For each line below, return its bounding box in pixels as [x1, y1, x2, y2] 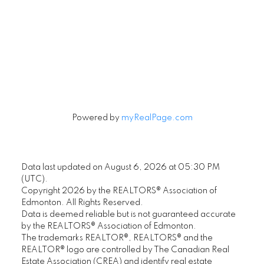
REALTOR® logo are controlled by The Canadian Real [21, 245, 229, 254]
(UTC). [21, 174, 48, 183]
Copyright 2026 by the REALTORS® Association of [21, 186, 217, 195]
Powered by [71, 113, 121, 122]
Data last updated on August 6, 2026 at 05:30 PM [21, 163, 220, 171]
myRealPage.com [121, 113, 193, 122]
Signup [115, 45, 149, 60]
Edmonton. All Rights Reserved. [21, 198, 143, 207]
